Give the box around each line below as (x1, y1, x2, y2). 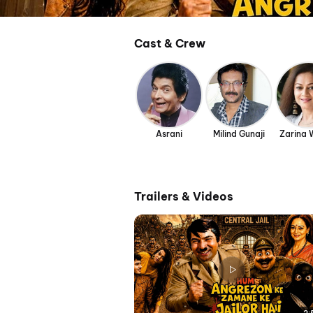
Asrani (156, 129, 182, 139)
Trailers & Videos (134, 189, 233, 203)
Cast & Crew (134, 36, 205, 50)
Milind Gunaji (213, 129, 265, 139)
